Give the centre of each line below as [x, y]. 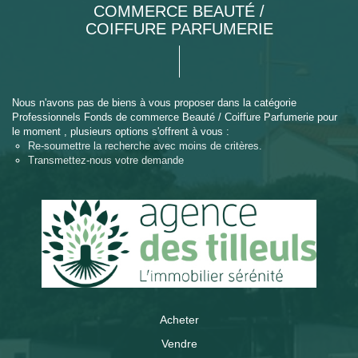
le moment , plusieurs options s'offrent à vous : [121, 131]
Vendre [179, 344]
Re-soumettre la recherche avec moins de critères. [145, 146]
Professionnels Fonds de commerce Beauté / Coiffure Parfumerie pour [175, 117]
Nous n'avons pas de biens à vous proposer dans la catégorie [154, 103]
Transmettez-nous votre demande [106, 160]
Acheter [179, 320]
